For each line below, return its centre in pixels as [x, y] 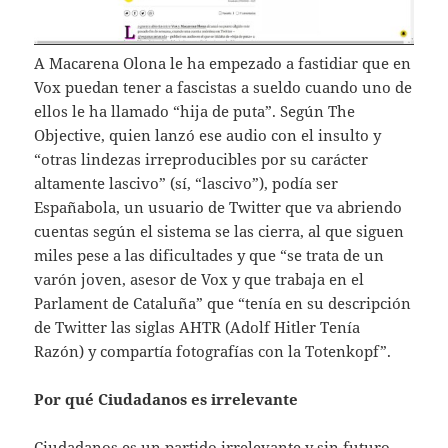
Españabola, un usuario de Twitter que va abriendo [218, 207]
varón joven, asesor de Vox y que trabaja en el [199, 279]
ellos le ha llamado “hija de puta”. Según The [195, 111]
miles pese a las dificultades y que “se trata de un [209, 255]
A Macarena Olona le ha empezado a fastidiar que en [223, 63]
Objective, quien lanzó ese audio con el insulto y [208, 135]
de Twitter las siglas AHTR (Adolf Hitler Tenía [197, 327]
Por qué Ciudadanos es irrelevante [166, 399]
